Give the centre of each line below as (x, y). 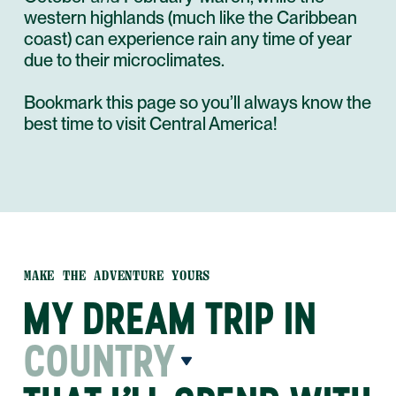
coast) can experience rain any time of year (188, 39)
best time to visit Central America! (150, 124)
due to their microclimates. (124, 61)
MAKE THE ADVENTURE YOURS (118, 276)
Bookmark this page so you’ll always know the (198, 103)
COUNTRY (100, 361)
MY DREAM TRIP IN (171, 319)
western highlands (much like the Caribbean (190, 18)
